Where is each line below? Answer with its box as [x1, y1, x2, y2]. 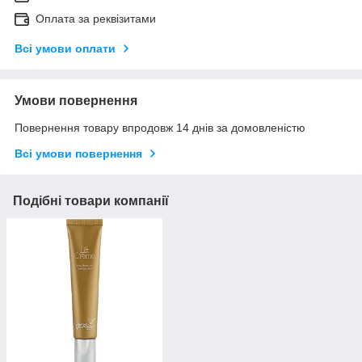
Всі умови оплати [15, 42, 116, 56]
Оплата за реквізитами [36, 12, 156, 26]
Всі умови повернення [15, 147, 142, 161]
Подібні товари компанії [13, 194, 169, 208]
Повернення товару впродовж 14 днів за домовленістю [15, 121, 305, 135]
